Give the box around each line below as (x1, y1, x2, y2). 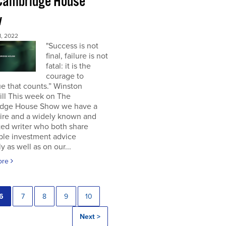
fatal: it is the (45, 61, 91, 71)
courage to (45, 71, 84, 81)
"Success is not (45, 41, 98, 51)
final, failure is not (45, 51, 108, 61)
